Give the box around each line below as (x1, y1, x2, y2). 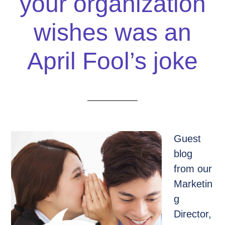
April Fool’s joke (27, 48, 198, 74)
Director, (174, 208, 212, 219)
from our (174, 163, 212, 174)
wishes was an (34, 19, 191, 46)
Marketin (174, 178, 213, 189)
